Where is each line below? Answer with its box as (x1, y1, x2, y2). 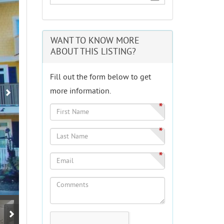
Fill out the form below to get (49, 72, 151, 83)
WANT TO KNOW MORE (50, 35, 139, 47)
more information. (49, 86, 111, 97)
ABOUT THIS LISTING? (50, 46, 136, 58)
